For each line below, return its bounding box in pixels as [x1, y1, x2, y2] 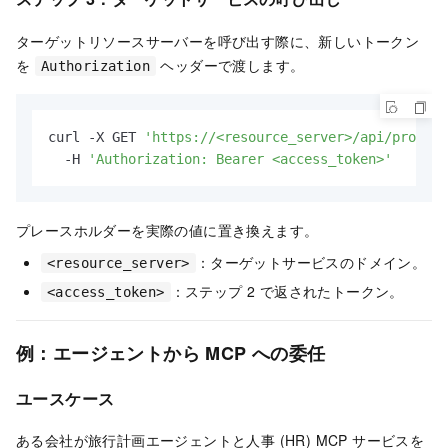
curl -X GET [48, 128, 144, 145]
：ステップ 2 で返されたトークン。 [170, 280, 404, 301]
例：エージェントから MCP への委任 [16, 339, 326, 366]
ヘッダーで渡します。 [156, 54, 305, 75]
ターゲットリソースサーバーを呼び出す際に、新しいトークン [16, 30, 420, 51]
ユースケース [16, 386, 115, 410]
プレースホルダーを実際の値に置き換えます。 [16, 219, 319, 240]
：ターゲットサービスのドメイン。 [195, 251, 427, 272]
